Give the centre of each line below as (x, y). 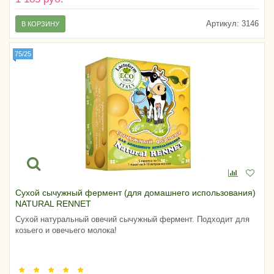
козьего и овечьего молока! (66, 231)
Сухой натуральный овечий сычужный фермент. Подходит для (132, 220)
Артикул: (223, 24)
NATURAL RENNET (53, 204)
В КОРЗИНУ (40, 24)
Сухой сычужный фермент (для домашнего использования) (135, 193)
